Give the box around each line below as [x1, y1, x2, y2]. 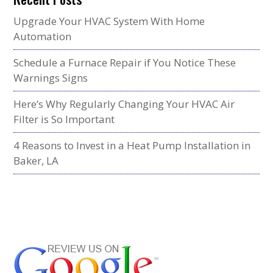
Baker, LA [13, 154, 59, 168]
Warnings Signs [13, 71, 88, 85]
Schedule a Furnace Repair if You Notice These [13, 55, 236, 69]
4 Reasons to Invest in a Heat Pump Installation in [13, 138, 251, 152]
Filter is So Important [13, 112, 115, 126]
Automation [13, 29, 72, 43]
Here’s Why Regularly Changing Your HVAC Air [13, 97, 235, 111]
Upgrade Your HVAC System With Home [13, 14, 205, 28]
